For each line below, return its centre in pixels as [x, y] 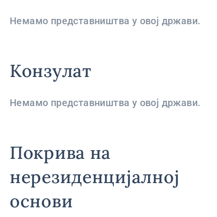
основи [41, 201]
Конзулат [51, 71]
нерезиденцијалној [95, 177]
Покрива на [61, 153]
